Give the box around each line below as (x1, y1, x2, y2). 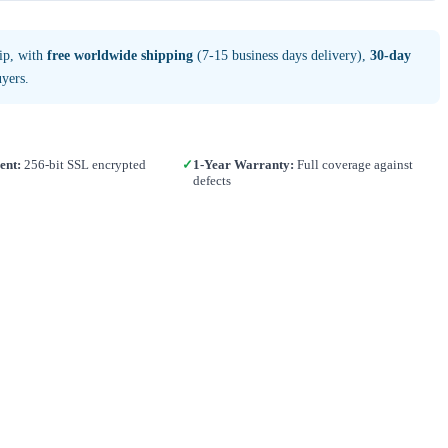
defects (193, 172, 232, 188)
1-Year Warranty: (193, 156, 295, 172)
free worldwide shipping (47, 47, 193, 63)
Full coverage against (294, 156, 414, 172)
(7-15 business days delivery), (193, 47, 370, 63)
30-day (370, 47, 411, 63)
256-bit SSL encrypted (20, 156, 146, 172)
